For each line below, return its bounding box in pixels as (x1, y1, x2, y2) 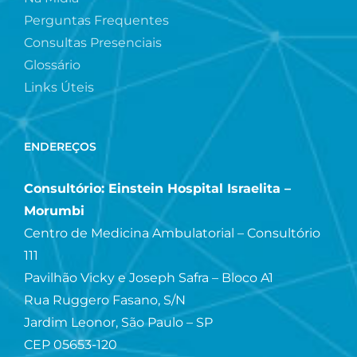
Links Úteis (24, 79, 94, 95)
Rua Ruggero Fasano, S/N (24, 292, 186, 308)
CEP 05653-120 (24, 336, 117, 352)
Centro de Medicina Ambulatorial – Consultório (24, 225, 320, 241)
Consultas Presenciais (24, 34, 162, 50)
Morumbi (24, 202, 84, 218)
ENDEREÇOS (24, 139, 96, 154)
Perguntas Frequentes (24, 12, 169, 28)
